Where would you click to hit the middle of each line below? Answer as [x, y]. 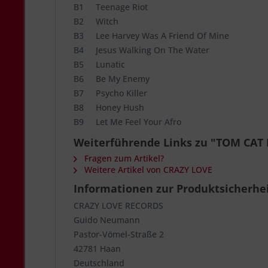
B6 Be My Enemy [116, 79]
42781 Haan [97, 249]
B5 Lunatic [104, 64]
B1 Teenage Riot [115, 7]
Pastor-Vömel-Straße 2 [119, 234]
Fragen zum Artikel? [123, 158]
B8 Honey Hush [114, 107]
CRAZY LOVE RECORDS [118, 205]
